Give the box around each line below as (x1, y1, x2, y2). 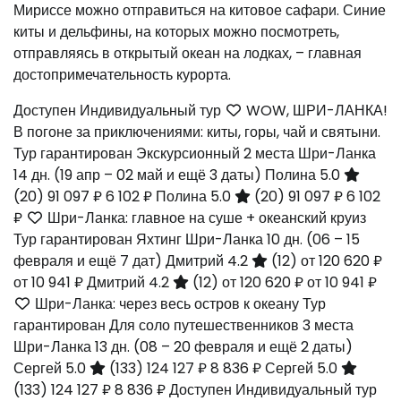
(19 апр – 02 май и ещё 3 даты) (54, 165, 265, 186)
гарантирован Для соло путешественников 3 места (13, 315, 354, 337)
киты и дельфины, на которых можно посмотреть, (13, 21, 339, 43)
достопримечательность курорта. (13, 64, 231, 86)
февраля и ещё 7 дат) (13, 251, 166, 272)
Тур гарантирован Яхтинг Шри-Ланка (13, 229, 267, 251)
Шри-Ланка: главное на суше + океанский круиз (44, 208, 366, 229)
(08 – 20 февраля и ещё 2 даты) (133, 337, 353, 358)
